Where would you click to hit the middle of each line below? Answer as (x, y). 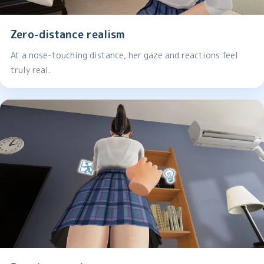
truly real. (30, 70)
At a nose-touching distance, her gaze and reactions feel (124, 55)
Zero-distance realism (68, 35)
